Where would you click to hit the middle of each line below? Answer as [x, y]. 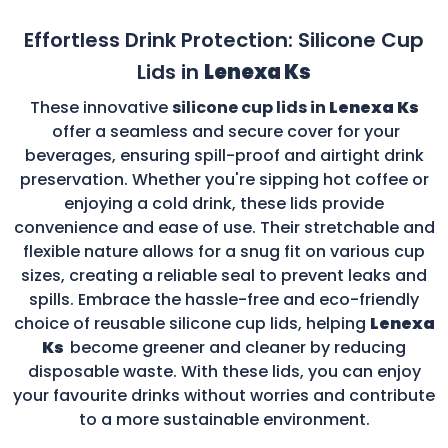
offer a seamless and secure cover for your [225, 131]
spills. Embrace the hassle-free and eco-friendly [224, 299]
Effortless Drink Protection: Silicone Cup [224, 39]
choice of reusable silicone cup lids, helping [191, 323]
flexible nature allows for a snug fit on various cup [224, 251]
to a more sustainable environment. [224, 419]
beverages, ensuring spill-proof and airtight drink [224, 155]
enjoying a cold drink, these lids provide [224, 203]
